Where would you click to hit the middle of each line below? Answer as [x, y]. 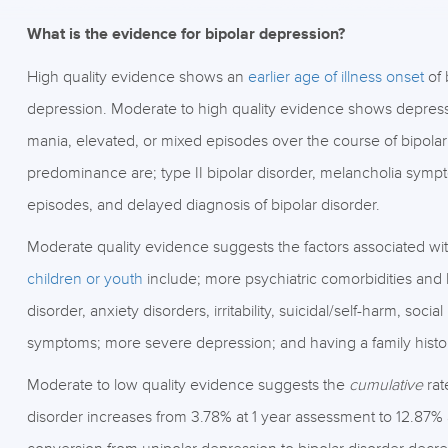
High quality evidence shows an [137, 77]
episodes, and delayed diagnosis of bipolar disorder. [203, 205]
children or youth [84, 279]
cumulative [385, 385]
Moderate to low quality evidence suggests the [187, 385]
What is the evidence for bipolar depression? [185, 34]
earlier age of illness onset [335, 77]
